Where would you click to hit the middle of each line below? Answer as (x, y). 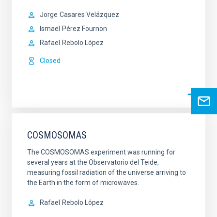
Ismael (50, 29)
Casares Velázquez (89, 15)
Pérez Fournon (85, 29)
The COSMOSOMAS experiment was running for (101, 152)
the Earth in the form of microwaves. (83, 183)
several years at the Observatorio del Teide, (93, 163)
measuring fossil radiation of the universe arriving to (107, 173)
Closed (50, 61)
